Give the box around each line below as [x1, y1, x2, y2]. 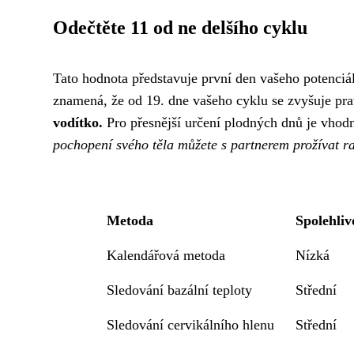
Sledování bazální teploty [106, 282, 252, 298]
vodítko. [53, 115, 103, 130]
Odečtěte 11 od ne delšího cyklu [53, 17, 307, 38]
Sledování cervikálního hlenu [106, 317, 274, 333]
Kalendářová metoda [106, 247, 225, 263]
